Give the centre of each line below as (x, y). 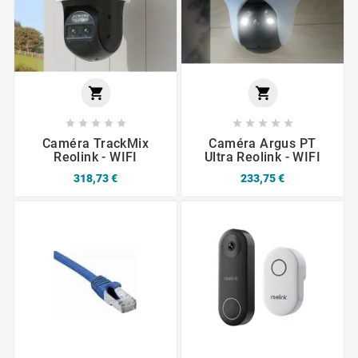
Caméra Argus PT (263, 144)
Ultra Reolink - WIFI (263, 157)
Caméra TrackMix (95, 144)
